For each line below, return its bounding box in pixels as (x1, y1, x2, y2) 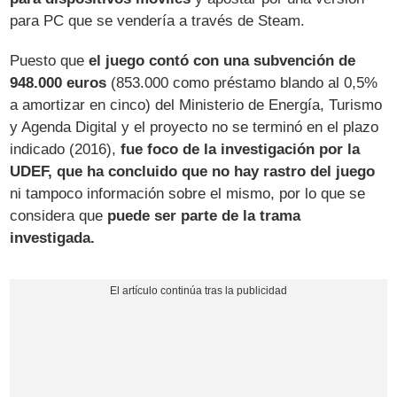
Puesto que (10, 51, 90, 69)
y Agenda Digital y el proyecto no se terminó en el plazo (10, 118, 379, 136)
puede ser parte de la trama (107, 206, 301, 224)
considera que (10, 206, 108, 224)
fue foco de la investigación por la (121, 140, 361, 158)
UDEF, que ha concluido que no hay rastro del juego (10, 162, 376, 180)
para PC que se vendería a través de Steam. (10, 12, 306, 29)
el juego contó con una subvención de (89, 51, 356, 69)
